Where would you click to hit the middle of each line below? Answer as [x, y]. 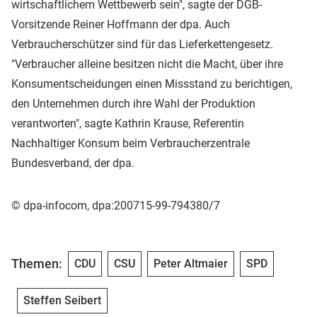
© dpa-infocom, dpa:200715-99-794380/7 [116, 205]
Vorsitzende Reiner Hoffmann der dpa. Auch [121, 24]
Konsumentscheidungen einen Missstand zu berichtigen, [152, 83]
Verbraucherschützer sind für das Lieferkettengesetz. [142, 44]
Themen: [37, 264]
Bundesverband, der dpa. [73, 163]
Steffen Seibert [62, 300]
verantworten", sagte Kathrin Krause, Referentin [128, 123]
